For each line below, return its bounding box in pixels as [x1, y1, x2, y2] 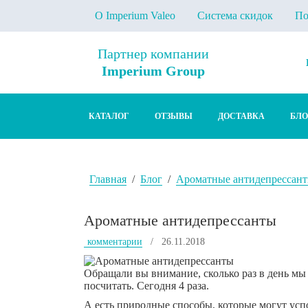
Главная [89, 173, 126, 185]
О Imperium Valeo [95, 10, 175, 21]
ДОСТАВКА [218, 111, 265, 121]
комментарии [87, 236, 142, 247]
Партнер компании [98, 46, 209, 61]
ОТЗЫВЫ [155, 111, 192, 121]
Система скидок [197, 10, 273, 21]
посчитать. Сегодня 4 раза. [84, 280, 209, 292]
